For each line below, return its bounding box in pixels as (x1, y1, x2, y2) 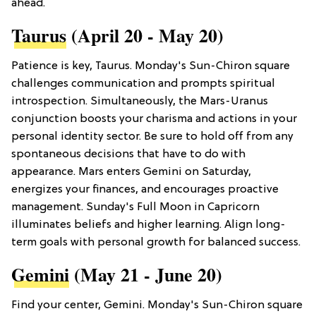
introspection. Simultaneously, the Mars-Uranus (11, 95, 268, 109)
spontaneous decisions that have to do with (11, 148, 245, 162)
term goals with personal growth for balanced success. (11, 236, 300, 250)
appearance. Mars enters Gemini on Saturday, (11, 166, 251, 179)
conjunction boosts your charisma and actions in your (11, 113, 297, 126)
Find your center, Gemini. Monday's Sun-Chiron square (11, 299, 303, 312)
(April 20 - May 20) (66, 22, 224, 49)
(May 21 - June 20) (69, 261, 222, 288)
